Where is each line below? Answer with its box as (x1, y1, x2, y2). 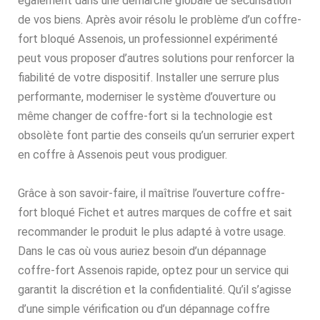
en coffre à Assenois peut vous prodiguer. (18, 148, 227, 162)
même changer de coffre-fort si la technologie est (18, 109, 273, 124)
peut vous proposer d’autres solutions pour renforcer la (18, 51, 294, 66)
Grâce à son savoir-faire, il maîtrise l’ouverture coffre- (18, 186, 285, 201)
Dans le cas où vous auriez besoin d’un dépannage (18, 244, 266, 259)
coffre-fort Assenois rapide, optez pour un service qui (18, 264, 289, 278)
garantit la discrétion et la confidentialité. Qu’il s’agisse (18, 283, 291, 297)
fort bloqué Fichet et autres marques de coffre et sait (18, 206, 292, 220)
